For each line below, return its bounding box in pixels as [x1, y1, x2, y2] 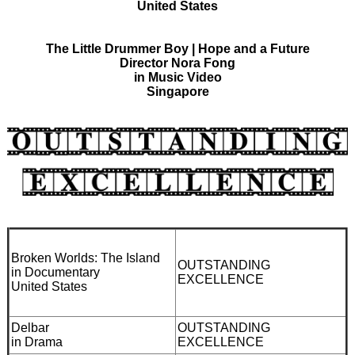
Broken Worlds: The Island [11, 250, 160, 265]
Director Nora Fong [120, 55, 235, 70]
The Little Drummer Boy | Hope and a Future [45, 41, 310, 55]
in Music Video [133, 70, 222, 84]
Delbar [11, 320, 49, 334]
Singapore [146, 84, 209, 98]
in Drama [11, 334, 63, 349]
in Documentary [11, 265, 100, 279]
